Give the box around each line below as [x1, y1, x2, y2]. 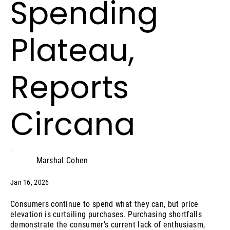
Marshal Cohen [36, 156, 88, 165]
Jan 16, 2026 [10, 178, 49, 186]
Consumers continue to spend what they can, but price [10, 199, 199, 209]
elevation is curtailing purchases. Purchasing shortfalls [10, 209, 202, 219]
